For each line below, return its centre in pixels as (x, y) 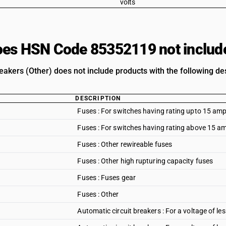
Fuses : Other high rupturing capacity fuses (145, 161)
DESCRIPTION (98, 98)
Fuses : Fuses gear (106, 178)
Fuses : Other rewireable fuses (125, 144)
